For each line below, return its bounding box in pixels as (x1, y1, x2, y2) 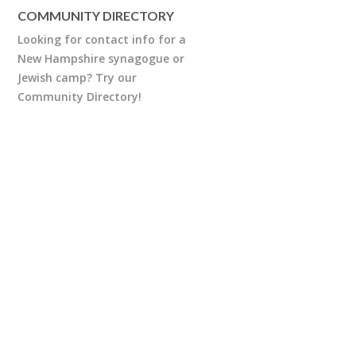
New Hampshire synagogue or (17, 50, 184, 66)
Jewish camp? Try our (17, 69, 137, 85)
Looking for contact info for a (17, 31, 186, 47)
